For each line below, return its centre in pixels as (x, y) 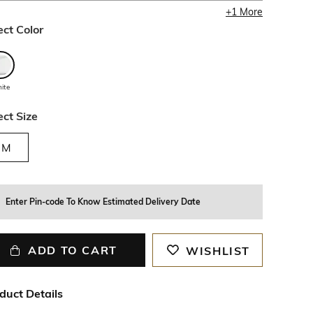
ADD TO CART (73, 250)
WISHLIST (218, 251)
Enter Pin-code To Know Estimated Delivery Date (103, 202)
